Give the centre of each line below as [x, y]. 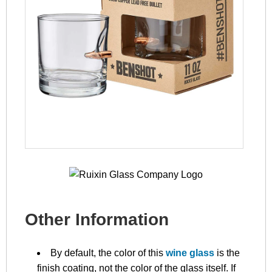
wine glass [191, 253]
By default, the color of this [108, 253]
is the [228, 253]
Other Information [97, 219]
